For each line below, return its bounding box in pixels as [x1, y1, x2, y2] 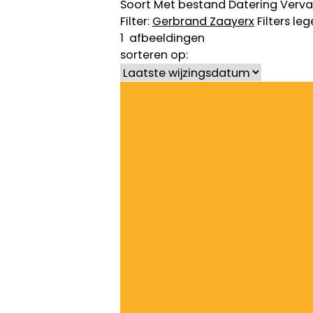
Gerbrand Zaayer [152, 13, 249, 29]
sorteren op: [120, 46, 188, 63]
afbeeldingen [124, 29, 205, 46]
